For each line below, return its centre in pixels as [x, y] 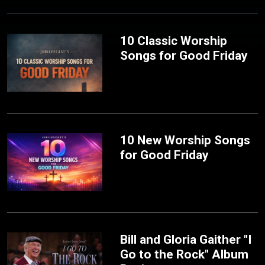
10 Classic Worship [174, 41]
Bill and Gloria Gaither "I [186, 239]
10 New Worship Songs [185, 140]
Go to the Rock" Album [185, 254]
